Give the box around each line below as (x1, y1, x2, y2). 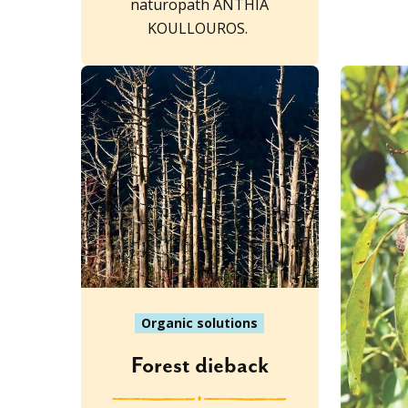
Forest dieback (130, 352, 269, 379)
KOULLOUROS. (148, 18, 252, 39)
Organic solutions (141, 313, 259, 331)
